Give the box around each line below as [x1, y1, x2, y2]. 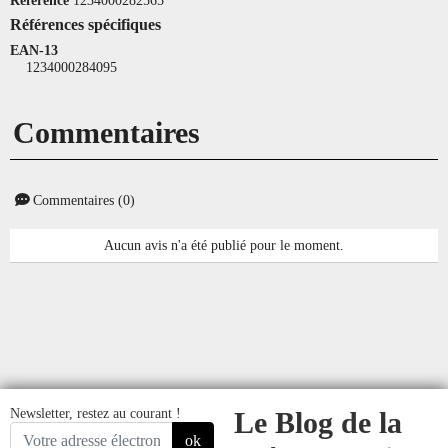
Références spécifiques [10, 15, 161, 33]
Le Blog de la [234, 405, 402, 440]
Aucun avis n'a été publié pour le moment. [104, 236, 344, 253]
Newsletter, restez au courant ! [10, 404, 181, 421]
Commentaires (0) [29, 191, 135, 208]
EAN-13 [10, 41, 58, 58]
